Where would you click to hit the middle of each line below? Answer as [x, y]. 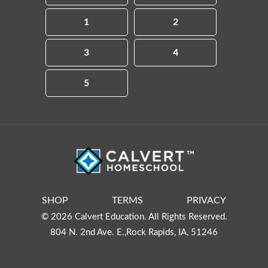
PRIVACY [206, 200]
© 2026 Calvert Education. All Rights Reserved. [134, 217]
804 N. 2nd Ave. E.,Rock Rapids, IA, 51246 [134, 232]
